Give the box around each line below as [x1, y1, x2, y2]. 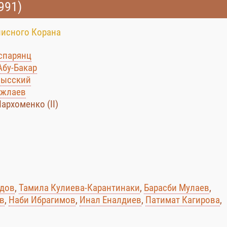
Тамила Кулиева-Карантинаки [19, 182, 140, 194]
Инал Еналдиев [80, 194, 141, 206]
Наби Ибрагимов [9, 194, 75, 206]
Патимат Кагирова [145, 194, 220, 206]
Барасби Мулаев [144, 182, 209, 194]
